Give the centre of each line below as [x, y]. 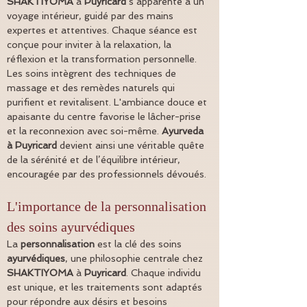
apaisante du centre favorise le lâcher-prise [105, 117]
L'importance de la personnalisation [108, 207]
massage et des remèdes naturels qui [92, 88]
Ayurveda [184, 131]
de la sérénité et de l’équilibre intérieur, [95, 160]
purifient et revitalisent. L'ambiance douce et [108, 102]
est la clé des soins [139, 244]
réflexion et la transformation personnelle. [103, 59]
